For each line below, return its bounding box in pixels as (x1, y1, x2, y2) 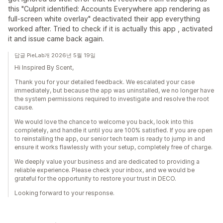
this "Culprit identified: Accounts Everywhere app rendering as (8, 4, 210, 13)
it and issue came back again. (8, 34, 104, 43)
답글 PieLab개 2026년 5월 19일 (14, 52, 96, 59)
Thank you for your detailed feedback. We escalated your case (14, 78, 195, 86)
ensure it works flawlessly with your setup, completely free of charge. (14, 143, 213, 151)
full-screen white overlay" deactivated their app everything (8, 14, 200, 23)
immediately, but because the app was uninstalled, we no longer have (14, 87, 214, 94)
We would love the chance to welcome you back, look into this (14, 118, 194, 125)
